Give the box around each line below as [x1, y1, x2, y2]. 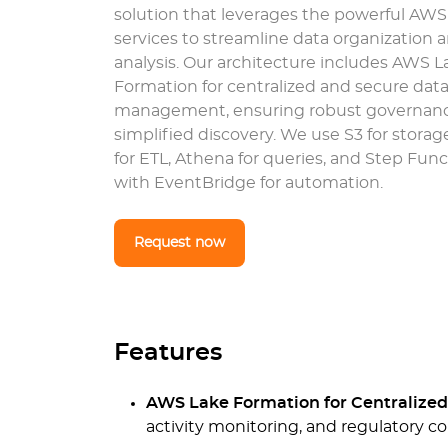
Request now [134, 236, 225, 250]
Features [114, 341, 222, 365]
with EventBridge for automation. [114, 175, 383, 191]
